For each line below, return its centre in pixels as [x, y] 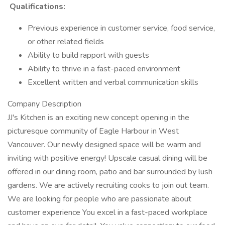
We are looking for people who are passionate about [99, 199]
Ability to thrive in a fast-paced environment [104, 69]
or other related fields [66, 42]
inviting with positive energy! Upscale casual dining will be [107, 158]
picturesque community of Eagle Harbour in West [93, 131]
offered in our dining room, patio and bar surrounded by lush [110, 172]
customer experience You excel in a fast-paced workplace [107, 212]
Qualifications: [36, 7]
